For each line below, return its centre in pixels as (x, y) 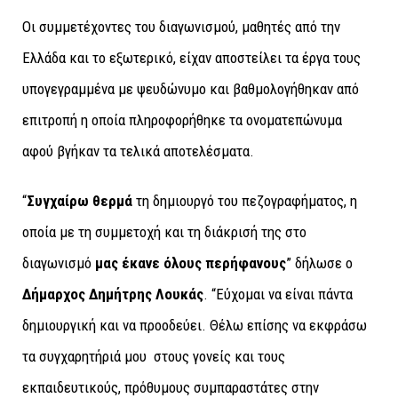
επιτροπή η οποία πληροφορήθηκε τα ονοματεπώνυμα (182, 120)
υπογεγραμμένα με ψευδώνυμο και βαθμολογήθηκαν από (191, 89)
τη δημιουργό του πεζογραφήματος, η (245, 200)
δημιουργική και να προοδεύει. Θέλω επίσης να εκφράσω (195, 325)
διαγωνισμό (59, 263)
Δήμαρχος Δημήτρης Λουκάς (113, 294)
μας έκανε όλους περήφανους (191, 263)
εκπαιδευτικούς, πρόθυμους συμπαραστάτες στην (171, 387)
